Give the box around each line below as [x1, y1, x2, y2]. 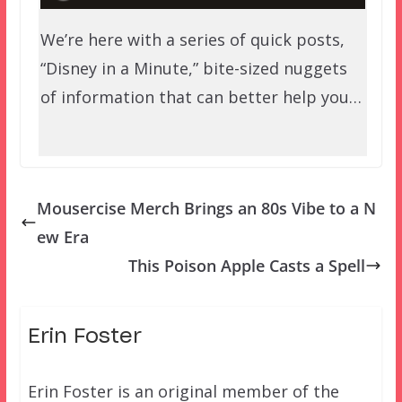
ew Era [36, 226, 89, 249]
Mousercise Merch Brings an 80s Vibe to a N [36, 197, 376, 220]
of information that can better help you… [39, 86, 362, 109]
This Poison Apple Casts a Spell [128, 255, 366, 277]
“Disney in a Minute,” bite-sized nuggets [39, 57, 347, 80]
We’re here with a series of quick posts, [39, 29, 345, 51]
